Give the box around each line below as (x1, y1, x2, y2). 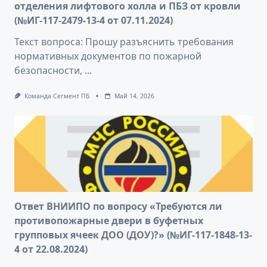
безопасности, (14, 63, 82, 77)
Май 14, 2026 (114, 91, 154, 100)
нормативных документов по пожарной (14, 49, 201, 63)
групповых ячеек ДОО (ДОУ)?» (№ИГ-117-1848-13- (14, 228, 252, 242)
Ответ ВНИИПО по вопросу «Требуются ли (14, 200, 222, 213)
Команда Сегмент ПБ (24, 91, 89, 100)
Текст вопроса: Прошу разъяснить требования (14, 35, 234, 48)
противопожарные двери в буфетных (14, 214, 203, 228)
